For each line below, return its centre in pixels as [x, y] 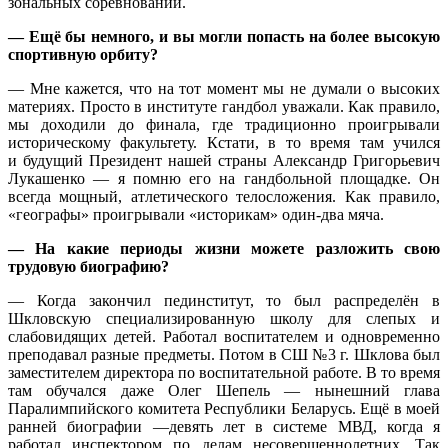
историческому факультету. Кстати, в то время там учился [224, 142]
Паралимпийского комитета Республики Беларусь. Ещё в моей [224, 408]
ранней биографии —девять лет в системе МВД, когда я [224, 426]
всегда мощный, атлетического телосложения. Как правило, [224, 196]
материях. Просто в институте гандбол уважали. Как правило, [224, 106]
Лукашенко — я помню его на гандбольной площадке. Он [224, 178]
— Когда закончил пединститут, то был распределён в [224, 300]
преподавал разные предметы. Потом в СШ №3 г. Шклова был [224, 354]
